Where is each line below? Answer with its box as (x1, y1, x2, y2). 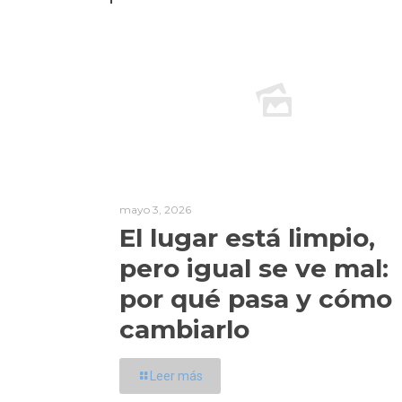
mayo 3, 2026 (119, 203, 191, 216)
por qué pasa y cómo (119, 284, 392, 314)
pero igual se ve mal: (119, 253, 389, 284)
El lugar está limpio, (119, 223, 375, 253)
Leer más (150, 369, 203, 383)
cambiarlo (119, 314, 249, 345)
